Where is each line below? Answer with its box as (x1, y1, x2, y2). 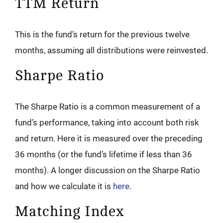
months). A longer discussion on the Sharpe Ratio (15, 165, 200, 176)
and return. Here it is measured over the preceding (15, 133, 203, 144)
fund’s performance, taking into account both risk (15, 117, 199, 128)
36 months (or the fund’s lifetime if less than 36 (15, 149, 192, 160)
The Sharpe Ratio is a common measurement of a (15, 102, 200, 112)
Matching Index (15, 204, 124, 220)
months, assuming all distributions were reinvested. (15, 45, 208, 56)
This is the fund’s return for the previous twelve (15, 29, 190, 40)
